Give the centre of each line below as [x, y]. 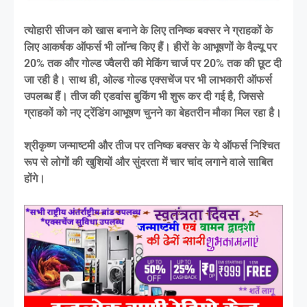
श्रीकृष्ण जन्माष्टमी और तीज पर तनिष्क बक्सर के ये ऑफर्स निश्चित [152, 145]
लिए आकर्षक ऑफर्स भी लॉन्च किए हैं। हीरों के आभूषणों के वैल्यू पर [150, 47]
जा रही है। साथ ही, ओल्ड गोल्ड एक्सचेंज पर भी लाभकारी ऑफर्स [148, 79]
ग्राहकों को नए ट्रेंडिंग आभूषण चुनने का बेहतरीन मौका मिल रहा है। [153, 112]
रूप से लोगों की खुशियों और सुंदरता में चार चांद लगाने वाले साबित [148, 162]
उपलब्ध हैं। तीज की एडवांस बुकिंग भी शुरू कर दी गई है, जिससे [144, 96]
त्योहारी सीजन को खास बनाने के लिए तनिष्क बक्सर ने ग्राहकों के [148, 30]
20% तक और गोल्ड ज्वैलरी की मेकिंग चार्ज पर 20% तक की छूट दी [153, 63]
